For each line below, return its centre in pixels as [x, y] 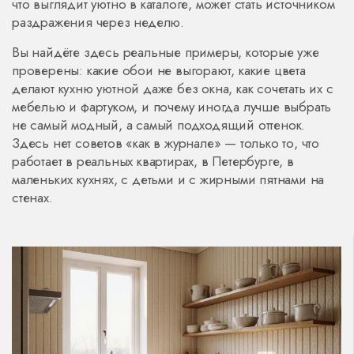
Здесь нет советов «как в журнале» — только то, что [166, 143]
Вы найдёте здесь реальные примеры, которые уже [166, 52]
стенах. [32, 198]
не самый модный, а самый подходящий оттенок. [159, 125]
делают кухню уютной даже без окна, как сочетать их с [173, 88]
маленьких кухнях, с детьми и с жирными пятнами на [168, 179]
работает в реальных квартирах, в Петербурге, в [153, 161]
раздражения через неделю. [98, 22]
